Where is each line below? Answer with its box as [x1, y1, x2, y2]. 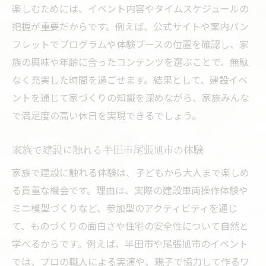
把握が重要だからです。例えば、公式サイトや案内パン [12, 19, 249, 34]
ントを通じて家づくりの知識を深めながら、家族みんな [12, 90, 249, 105]
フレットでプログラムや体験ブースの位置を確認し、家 [12, 37, 249, 52]
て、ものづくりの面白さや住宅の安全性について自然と [12, 218, 249, 233]
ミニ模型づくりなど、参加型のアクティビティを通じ [12, 201, 237, 216]
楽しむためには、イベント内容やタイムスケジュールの [12, 1, 249, 16]
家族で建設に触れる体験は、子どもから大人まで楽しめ [12, 165, 249, 180]
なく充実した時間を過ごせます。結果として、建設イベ [12, 72, 248, 87]
